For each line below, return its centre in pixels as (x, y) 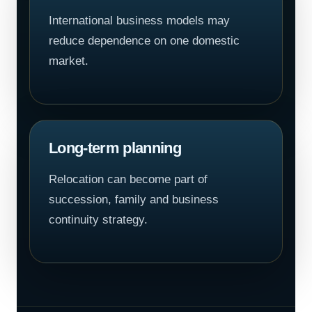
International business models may (139, 21)
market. (69, 61)
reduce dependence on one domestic (144, 41)
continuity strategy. (98, 220)
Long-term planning (115, 148)
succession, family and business (134, 200)
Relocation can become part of (128, 179)
